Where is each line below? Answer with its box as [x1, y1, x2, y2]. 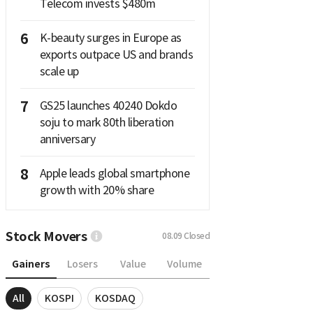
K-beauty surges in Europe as [39, 30, 182, 45]
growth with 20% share [39, 182, 154, 197]
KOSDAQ [95, 291, 136, 305]
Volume [166, 258, 202, 271]
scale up [39, 64, 79, 78]
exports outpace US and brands [39, 47, 193, 61]
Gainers [12, 257, 50, 270]
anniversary [39, 131, 95, 146]
